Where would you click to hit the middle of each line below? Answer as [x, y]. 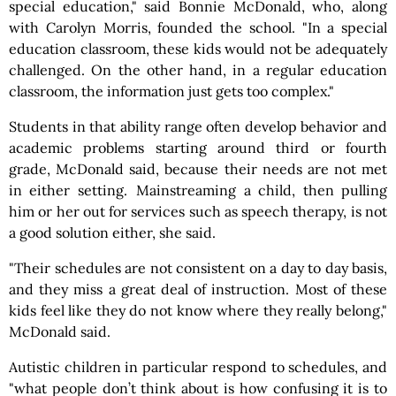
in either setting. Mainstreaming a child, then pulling [198, 190]
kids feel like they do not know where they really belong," [198, 310]
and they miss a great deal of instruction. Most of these [198, 289]
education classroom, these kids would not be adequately [198, 49]
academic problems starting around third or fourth [198, 148]
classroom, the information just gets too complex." [171, 91]
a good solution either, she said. [112, 232]
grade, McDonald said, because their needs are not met [198, 169]
